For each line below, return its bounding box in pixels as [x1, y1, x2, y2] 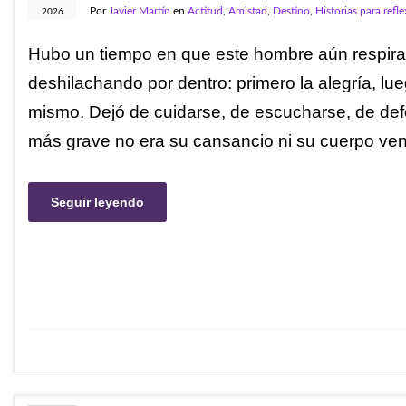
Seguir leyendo [51, 194, 144, 209]
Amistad [228, 5, 267, 16]
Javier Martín [109, 5, 170, 16]
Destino [273, 5, 310, 16]
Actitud [188, 5, 223, 16]
